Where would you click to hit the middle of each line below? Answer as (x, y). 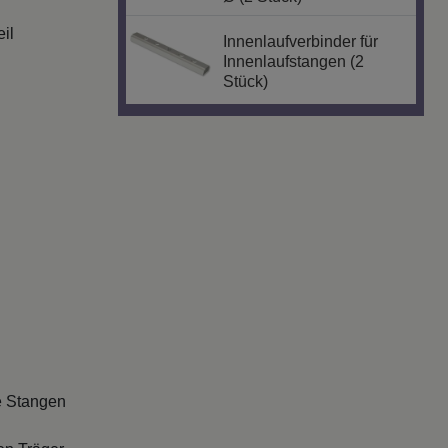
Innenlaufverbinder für (301, 42)
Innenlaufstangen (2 (294, 62)
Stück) (246, 82)
